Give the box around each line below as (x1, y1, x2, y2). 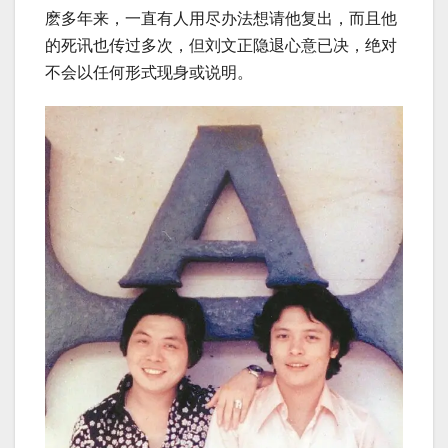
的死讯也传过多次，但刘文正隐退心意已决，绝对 (45, 36, 397, 54)
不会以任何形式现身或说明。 (45, 63, 253, 81)
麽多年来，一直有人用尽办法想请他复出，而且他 (45, 9, 397, 27)
